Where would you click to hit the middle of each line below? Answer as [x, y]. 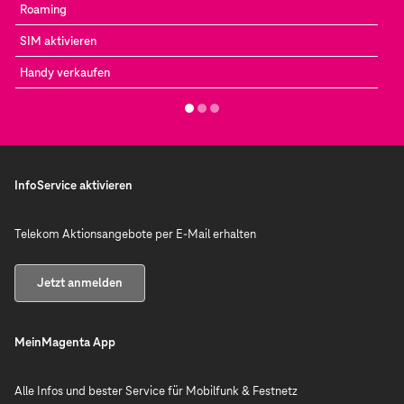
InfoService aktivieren [73, 185]
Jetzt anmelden [80, 283]
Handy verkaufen [65, 73]
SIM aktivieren [58, 41]
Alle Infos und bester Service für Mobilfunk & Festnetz [156, 391]
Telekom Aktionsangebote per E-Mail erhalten [135, 234]
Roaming [43, 9]
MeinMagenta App [65, 342]
